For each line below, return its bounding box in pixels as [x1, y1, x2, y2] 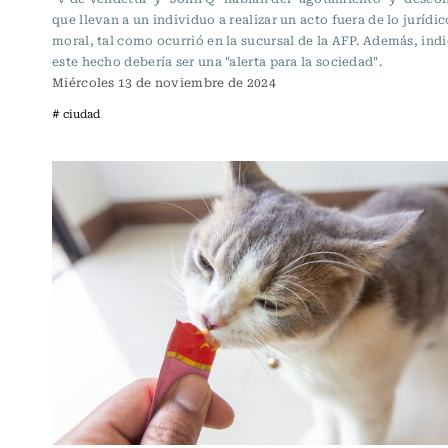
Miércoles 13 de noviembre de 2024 [52, 73, 276, 92]
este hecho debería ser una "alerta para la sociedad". [52, 52, 382, 71]
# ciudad [52, 105, 100, 123]
